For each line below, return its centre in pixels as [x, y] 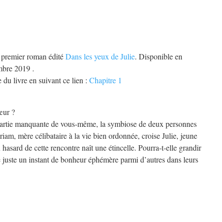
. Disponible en [159, 56]
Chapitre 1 [106, 80]
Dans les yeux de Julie [100, 56]
